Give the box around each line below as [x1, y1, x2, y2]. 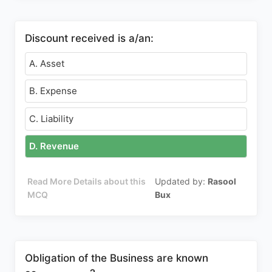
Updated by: [155, 176, 208, 186]
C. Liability [29, 112, 73, 124]
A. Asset [29, 57, 64, 69]
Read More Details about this [27, 176, 146, 186]
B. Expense [29, 85, 77, 97]
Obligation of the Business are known [25, 252, 208, 264]
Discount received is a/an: [25, 32, 154, 44]
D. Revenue [29, 140, 79, 152]
